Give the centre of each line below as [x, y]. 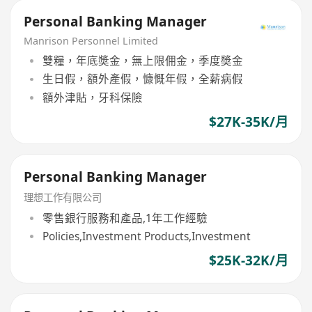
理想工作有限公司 [63, 198]
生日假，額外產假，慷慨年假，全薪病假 [142, 79]
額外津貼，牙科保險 [92, 97]
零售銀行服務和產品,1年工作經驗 [125, 218]
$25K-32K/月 [248, 261]
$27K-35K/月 [248, 122]
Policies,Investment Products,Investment [146, 236]
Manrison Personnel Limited [91, 40]
